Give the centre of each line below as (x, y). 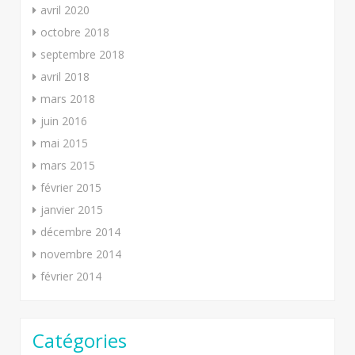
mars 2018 (68, 98)
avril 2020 (65, 10)
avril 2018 (65, 76)
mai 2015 (64, 143)
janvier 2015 (72, 209)
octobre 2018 (75, 32)
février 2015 (71, 187)
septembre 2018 (82, 54)
